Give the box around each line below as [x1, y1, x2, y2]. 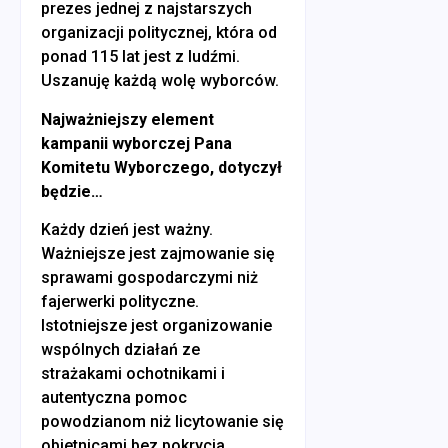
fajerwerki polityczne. [41, 292, 199, 312]
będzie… [41, 181, 103, 201]
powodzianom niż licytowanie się [41, 412, 284, 432]
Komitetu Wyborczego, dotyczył [41, 157, 282, 177]
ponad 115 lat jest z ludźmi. [41, 47, 240, 67]
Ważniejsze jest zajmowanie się [41, 244, 275, 264]
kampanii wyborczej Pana [41, 133, 232, 153]
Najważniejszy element [41, 109, 214, 129]
